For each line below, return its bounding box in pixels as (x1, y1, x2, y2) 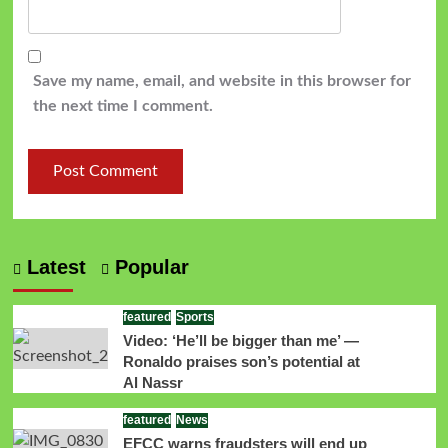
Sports (175, 309, 214, 324)
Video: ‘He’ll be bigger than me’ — (122, 331, 359, 349)
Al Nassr (122, 373, 183, 391)
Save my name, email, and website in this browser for (32, 72, 411, 89)
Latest (20, 255, 86, 278)
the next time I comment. (32, 97, 213, 114)
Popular (108, 255, 189, 278)
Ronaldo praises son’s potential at (122, 352, 360, 370)
